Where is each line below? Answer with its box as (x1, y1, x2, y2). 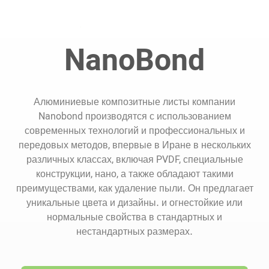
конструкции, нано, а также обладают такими (35, 166, 234, 183)
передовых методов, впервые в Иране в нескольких (18, 138, 251, 154)
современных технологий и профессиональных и (24, 123, 245, 139)
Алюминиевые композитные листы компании (34, 94, 235, 110)
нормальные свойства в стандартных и (47, 210, 222, 226)
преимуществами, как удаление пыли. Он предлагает (16, 181, 253, 197)
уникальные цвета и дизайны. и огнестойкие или (26, 195, 243, 211)
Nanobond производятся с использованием (38, 109, 231, 125)
